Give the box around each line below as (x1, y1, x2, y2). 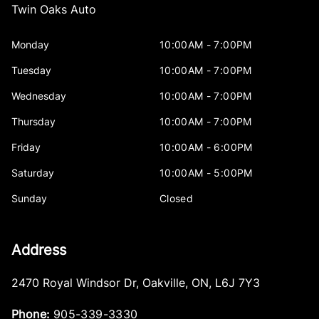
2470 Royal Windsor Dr (11, 276, 136, 291)
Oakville (142, 276, 185, 291)
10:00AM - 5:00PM (159, 167, 253, 179)
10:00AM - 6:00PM (159, 141, 253, 154)
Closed (159, 192, 194, 205)
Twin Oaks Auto (11, 2, 96, 17)
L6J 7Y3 (215, 276, 260, 291)
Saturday (11, 167, 54, 179)
